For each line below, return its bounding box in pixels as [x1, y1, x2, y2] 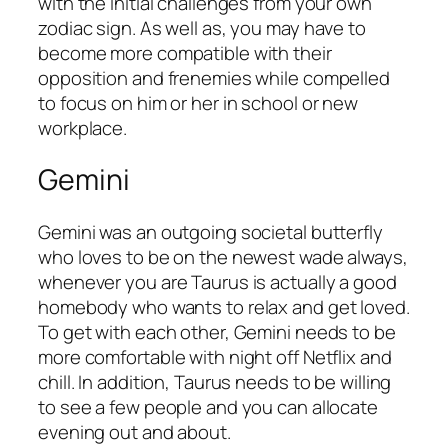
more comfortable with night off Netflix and [38, 343, 392, 370]
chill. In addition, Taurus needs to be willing [38, 368, 392, 395]
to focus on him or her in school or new [38, 89, 359, 116]
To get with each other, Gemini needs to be [38, 318, 396, 345]
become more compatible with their [38, 39, 332, 66]
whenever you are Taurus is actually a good [38, 268, 397, 295]
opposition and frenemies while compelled [38, 64, 390, 91]
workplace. [38, 114, 128, 141]
